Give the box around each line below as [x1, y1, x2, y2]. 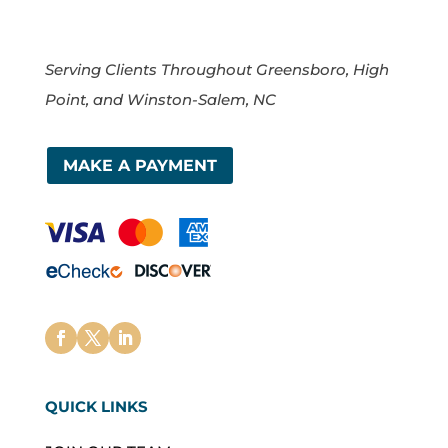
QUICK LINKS [44, 397, 148, 417]
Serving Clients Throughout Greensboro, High [44, 60, 389, 80]
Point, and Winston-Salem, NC [44, 90, 276, 110]
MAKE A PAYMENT [62, 156, 217, 176]
